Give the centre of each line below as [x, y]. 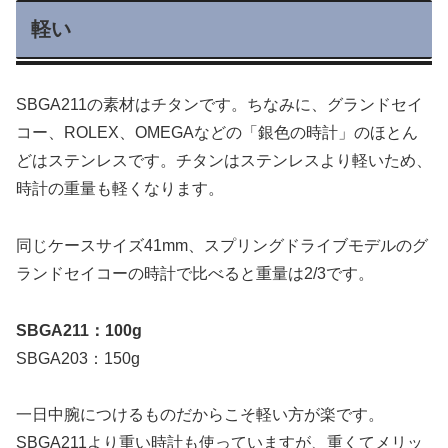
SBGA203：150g [78, 358]
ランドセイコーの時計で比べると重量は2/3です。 [195, 273]
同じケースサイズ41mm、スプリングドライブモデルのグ [222, 245]
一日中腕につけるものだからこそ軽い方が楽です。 [200, 415]
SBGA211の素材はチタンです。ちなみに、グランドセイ [219, 105]
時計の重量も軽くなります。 [120, 189]
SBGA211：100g [79, 330]
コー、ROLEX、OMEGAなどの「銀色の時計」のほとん [217, 133]
